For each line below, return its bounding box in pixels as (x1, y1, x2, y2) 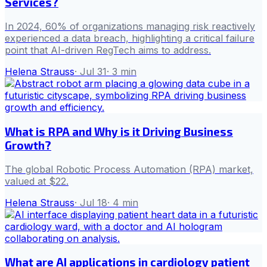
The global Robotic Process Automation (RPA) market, (5, 163, 253, 175)
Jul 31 (80, 66, 107, 78)
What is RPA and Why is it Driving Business (5, 124, 233, 138)
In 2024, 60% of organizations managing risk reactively (5, 20, 255, 33)
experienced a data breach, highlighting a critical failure (5, 32, 254, 45)
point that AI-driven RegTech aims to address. (5, 44, 211, 57)
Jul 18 (80, 196, 107, 209)
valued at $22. (5, 175, 69, 187)
